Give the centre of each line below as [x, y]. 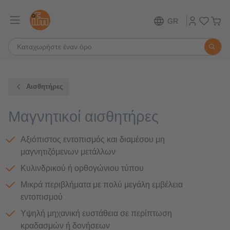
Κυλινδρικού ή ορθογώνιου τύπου [82, 168]
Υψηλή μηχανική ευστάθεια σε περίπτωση [96, 213]
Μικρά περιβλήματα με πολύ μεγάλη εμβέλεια [102, 185]
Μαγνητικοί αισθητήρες [83, 117]
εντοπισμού [42, 197]
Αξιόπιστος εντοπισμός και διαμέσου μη [93, 139]
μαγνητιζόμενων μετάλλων [68, 152]
